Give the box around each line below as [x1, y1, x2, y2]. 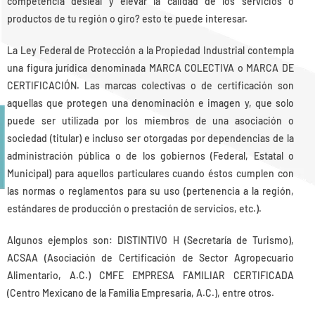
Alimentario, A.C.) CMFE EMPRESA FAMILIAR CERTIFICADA [7, 269, 294, 281]
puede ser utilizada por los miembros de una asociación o [7, 114, 294, 127]
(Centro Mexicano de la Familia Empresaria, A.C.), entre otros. [7, 286, 274, 299]
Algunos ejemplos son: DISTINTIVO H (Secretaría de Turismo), [7, 233, 294, 246]
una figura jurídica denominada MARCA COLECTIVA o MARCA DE [7, 61, 294, 74]
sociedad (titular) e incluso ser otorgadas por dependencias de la [7, 131, 294, 144]
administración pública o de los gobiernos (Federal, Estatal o [7, 149, 294, 162]
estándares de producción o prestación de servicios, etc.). [7, 202, 262, 214]
